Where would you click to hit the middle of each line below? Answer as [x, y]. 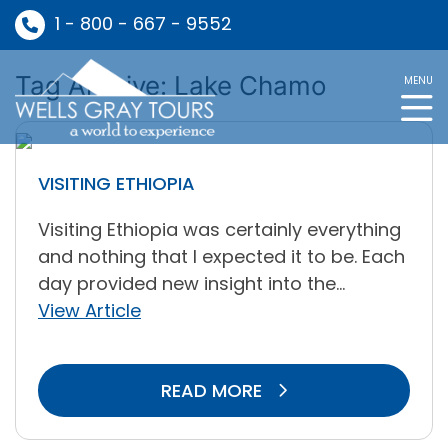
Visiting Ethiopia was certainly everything [219, 229]
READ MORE [213, 390]
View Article [89, 310]
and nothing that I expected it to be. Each [221, 256]
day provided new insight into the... [191, 283]
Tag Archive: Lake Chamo [171, 85]
